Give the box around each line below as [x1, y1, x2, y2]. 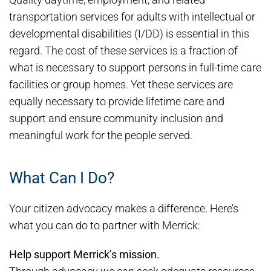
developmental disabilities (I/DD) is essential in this [9, 27, 249, 40]
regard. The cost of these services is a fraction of [9, 44, 238, 57]
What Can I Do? [9, 169, 114, 187]
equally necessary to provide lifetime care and [9, 95, 224, 108]
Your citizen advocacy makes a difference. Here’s [9, 202, 238, 215]
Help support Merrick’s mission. [9, 248, 160, 261]
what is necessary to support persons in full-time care [9, 61, 261, 74]
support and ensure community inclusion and [9, 112, 223, 125]
